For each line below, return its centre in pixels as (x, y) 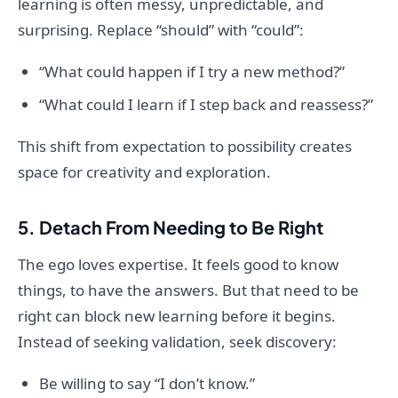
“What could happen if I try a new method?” (192, 72)
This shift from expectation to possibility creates (185, 147)
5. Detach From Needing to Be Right (171, 227)
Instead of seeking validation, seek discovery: (177, 342)
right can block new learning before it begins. (177, 316)
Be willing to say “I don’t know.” (147, 384)
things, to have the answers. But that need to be (188, 291)
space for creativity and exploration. (144, 172)
